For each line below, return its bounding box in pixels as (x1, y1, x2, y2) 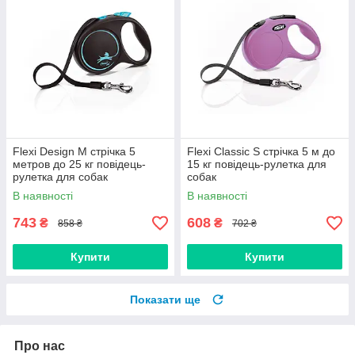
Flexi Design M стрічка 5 (13, 145, 136, 158)
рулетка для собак (13, 170, 108, 184)
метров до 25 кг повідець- (13, 158, 146, 171)
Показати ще (130, 293, 200, 307)
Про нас (14, 339, 65, 353)
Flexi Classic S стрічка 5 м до (187, 145, 335, 158)
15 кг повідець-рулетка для (187, 158, 326, 171)
